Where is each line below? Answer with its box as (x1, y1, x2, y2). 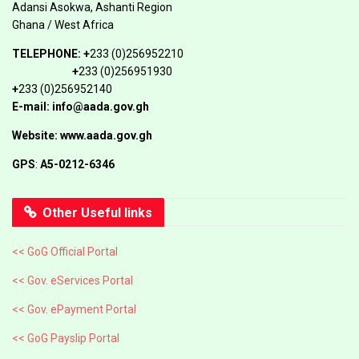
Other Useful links (42, 204, 152, 220)
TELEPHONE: (12, 46, 83, 60)
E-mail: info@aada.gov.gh (12, 99, 149, 113)
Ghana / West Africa (12, 18, 114, 31)
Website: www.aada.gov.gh (12, 128, 152, 142)
